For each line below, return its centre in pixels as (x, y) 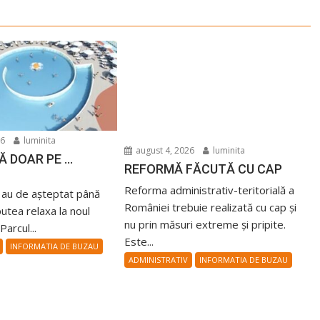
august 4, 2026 (164, 150)
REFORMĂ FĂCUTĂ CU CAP (204, 169)
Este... (139, 241)
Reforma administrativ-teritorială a (210, 190)
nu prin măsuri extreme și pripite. (205, 224)
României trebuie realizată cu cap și (211, 207)
